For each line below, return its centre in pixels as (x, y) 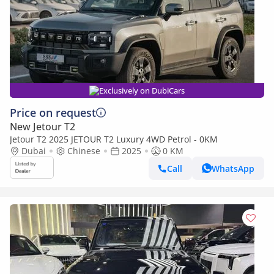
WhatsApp (233, 168)
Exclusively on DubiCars (142, 91)
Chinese (84, 151)
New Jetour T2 (43, 127)
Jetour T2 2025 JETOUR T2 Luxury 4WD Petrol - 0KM (114, 139)
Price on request (53, 113)
